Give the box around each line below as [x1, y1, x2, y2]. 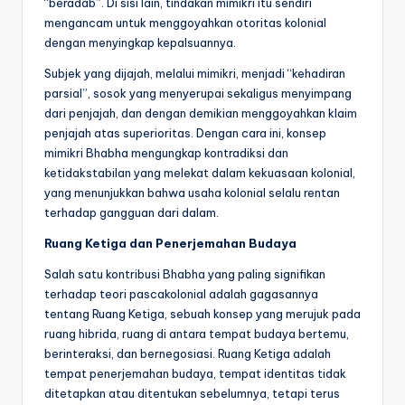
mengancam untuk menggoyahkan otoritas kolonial [44, 14, 326, 30]
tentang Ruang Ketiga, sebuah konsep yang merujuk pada [44, 306, 361, 321]
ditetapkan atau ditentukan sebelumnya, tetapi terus [44, 385, 340, 400]
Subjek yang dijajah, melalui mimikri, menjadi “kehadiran [44, 65, 345, 80]
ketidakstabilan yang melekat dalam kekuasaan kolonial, [44, 165, 355, 180]
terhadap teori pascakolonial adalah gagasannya [44, 286, 318, 301]
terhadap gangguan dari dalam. [44, 204, 219, 220]
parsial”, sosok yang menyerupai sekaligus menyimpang [44, 85, 352, 100]
